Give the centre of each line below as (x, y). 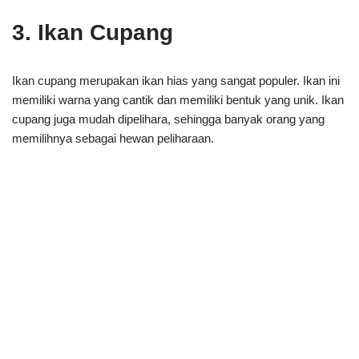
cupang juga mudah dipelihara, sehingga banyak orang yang (168, 119)
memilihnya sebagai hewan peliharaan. (113, 138)
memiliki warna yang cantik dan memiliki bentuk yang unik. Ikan (178, 100)
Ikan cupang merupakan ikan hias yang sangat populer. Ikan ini (176, 81)
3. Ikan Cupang (93, 32)
